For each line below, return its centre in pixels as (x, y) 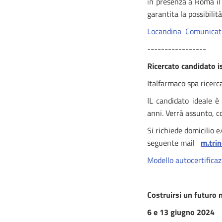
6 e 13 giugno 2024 (181, 212)
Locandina (164, 31)
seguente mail (173, 143)
